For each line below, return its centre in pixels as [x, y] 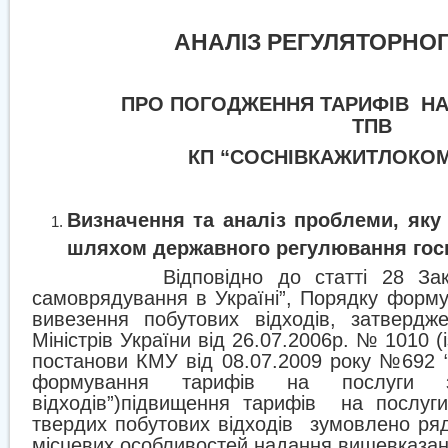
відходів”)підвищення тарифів [174, 403]
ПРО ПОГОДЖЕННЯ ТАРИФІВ [264, 104]
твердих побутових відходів [163, 424]
